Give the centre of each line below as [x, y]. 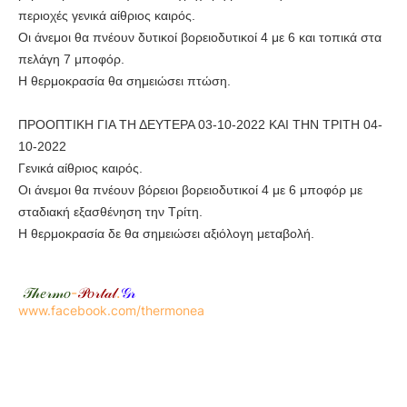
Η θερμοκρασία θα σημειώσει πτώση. [124, 81]
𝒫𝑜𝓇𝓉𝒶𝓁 [97, 293]
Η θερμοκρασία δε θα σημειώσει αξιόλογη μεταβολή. [166, 234]
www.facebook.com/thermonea [111, 311]
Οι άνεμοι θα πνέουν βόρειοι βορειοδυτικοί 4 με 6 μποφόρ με [190, 190]
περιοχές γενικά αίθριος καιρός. [107, 16]
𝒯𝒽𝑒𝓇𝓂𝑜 [47, 293]
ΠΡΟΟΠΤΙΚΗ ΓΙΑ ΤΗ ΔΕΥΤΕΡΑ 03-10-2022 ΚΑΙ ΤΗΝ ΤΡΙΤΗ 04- [200, 125]
